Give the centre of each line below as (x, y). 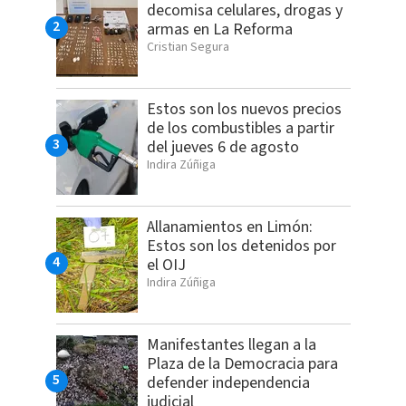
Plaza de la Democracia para (242, 364)
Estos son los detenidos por (241, 246)
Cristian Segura (188, 48)
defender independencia (228, 383)
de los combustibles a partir (240, 129)
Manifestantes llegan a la (231, 345)
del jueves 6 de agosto (222, 148)
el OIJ (166, 266)
